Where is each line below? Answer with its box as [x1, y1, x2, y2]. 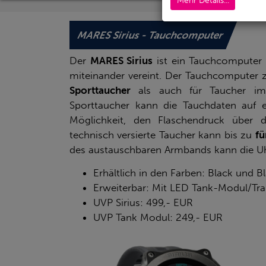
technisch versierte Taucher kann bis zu [69, 128, 255, 141]
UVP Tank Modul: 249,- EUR [93, 211, 223, 223]
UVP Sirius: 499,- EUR [93, 196, 193, 208]
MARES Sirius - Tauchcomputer [75, 28, 226, 41]
